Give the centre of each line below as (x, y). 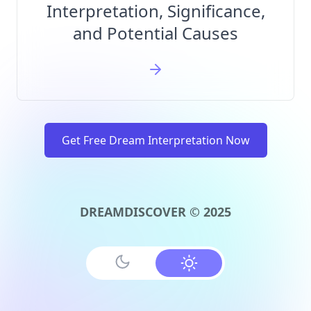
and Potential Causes (155, 33)
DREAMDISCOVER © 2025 (155, 212)
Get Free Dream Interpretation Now (155, 140)
